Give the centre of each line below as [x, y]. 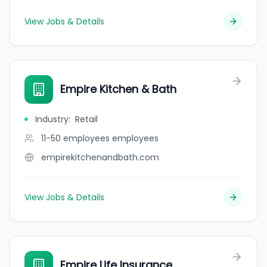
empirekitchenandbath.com [100, 157]
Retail [86, 119]
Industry [52, 119]
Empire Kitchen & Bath [118, 89]
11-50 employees [75, 138]
